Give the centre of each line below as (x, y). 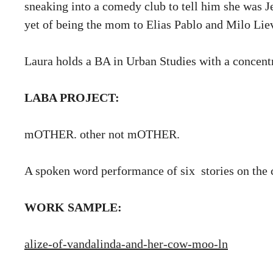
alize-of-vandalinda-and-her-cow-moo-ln (126, 243)
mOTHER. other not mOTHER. (102, 134)
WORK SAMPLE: (73, 207)
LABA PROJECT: (72, 97)
